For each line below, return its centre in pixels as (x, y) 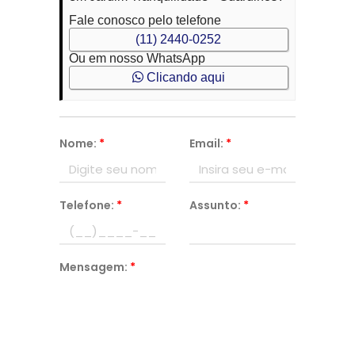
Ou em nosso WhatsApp (137, 58)
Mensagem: (94, 267)
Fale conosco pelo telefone (145, 20)
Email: (207, 143)
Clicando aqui (184, 77)
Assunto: (216, 205)
